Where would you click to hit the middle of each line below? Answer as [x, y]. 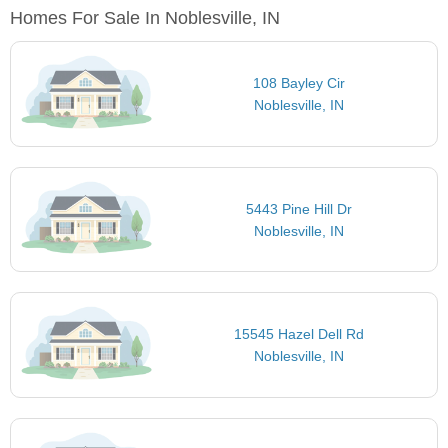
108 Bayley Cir [298, 83]
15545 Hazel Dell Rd [298, 334]
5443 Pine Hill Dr [298, 208]
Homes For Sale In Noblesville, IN [145, 18]
